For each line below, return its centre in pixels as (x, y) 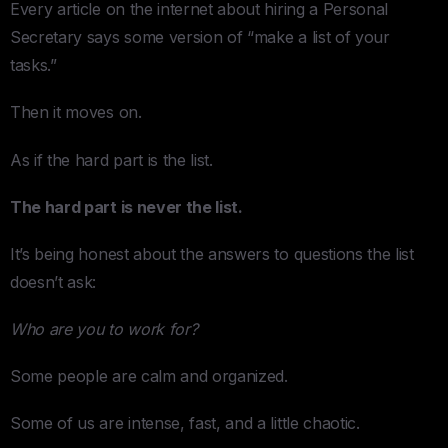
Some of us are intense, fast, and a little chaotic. (185, 423)
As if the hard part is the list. (111, 159)
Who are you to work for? (104, 329)
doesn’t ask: (53, 281)
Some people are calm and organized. (149, 376)
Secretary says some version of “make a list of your (200, 37)
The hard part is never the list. (126, 206)
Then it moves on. (76, 112)
